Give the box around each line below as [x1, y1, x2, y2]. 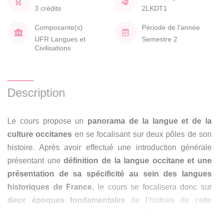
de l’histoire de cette [131, 196, 212, 204]
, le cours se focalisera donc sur [92, 183, 212, 191]
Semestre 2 [142, 35, 177, 43]
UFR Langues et [35, 35, 86, 43]
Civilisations [35, 44, 71, 52]
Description [7, 86, 65, 99]
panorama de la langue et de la [88, 117, 212, 125]
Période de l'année [142, 23, 200, 31]
